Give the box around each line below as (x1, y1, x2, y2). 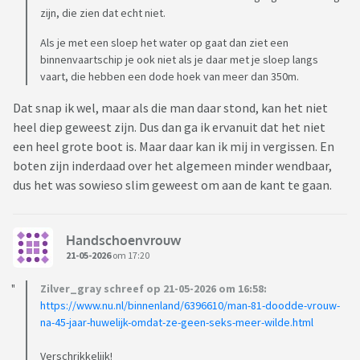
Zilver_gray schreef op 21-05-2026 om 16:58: (40, 281, 267, 297)
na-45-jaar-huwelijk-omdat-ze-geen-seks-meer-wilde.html (40, 315, 313, 330)
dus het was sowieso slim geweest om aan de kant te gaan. (13, 177, 332, 194)
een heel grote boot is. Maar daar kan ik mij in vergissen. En (13, 138, 334, 155)
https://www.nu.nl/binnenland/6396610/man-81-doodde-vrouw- (40, 298, 340, 313)
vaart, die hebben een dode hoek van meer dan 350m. (40, 69, 299, 84)
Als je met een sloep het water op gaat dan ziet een (40, 35, 288, 51)
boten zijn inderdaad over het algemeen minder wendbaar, (13, 157, 332, 174)
